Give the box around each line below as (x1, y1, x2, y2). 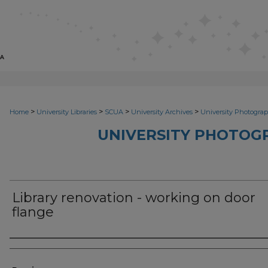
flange (12, 204, 54, 220)
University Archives (131, 108, 193, 116)
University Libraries (36, 108, 97, 116)
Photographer (10, 242, 98, 256)
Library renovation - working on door (12, 190, 255, 206)
